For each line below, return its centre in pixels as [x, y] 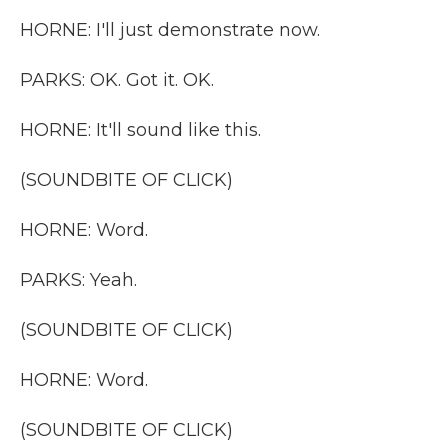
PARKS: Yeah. [78, 280]
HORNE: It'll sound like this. [140, 130]
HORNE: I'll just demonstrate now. [170, 30]
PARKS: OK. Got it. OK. [117, 80]
